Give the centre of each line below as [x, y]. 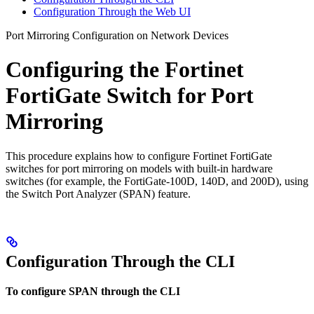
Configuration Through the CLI [120, 261]
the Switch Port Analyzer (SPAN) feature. [98, 193]
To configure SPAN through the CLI [93, 291]
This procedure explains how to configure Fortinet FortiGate [139, 156]
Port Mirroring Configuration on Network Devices [117, 35]
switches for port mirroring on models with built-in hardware [139, 168]
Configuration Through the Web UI [112, 11]
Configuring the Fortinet [125, 70]
